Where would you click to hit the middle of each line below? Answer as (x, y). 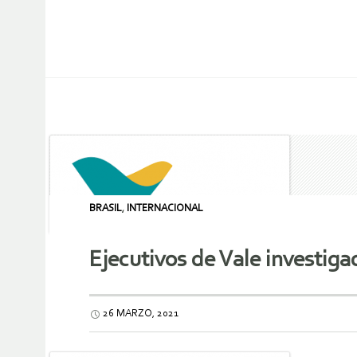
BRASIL (106, 208)
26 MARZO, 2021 (141, 314)
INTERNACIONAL (165, 208)
